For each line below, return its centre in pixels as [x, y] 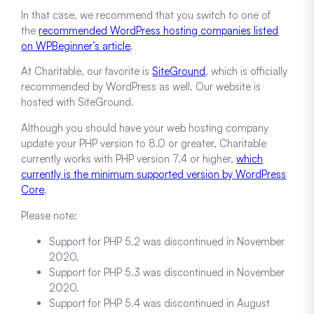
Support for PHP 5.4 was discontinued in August [160, 303]
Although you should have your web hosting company [145, 128]
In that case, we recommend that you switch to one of [146, 15]
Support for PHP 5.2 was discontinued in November [167, 242]
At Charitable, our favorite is [87, 71]
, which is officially [247, 71]
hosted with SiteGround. [78, 102]
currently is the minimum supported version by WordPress [154, 175]
